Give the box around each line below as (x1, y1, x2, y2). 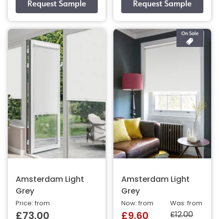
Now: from (121, 200, 153, 207)
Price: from (16, 200, 50, 207)
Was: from (170, 200, 202, 207)
